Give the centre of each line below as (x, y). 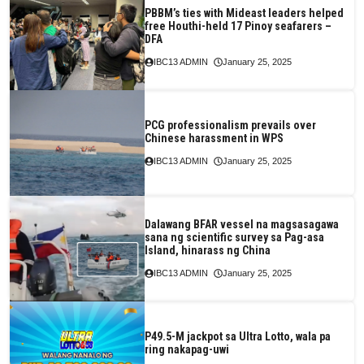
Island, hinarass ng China (207, 250)
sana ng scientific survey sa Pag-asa (234, 237)
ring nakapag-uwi (186, 349)
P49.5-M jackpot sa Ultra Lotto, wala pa (237, 336)
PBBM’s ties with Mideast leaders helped (244, 13)
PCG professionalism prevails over (230, 125)
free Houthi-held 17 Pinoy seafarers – (238, 26)
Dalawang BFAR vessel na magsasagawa (241, 224)
